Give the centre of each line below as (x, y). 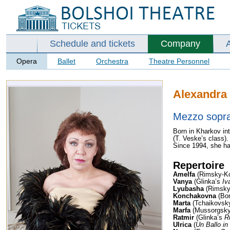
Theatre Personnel (179, 61)
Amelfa (184, 174)
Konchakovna (195, 196)
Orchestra (112, 61)
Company (180, 44)
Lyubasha (188, 188)
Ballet (66, 61)
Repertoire (199, 165)
